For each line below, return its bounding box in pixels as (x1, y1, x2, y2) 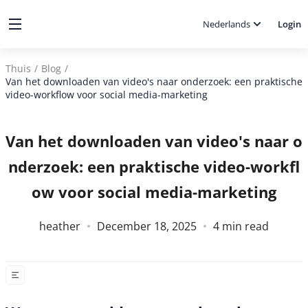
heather (39, 219, 80, 234)
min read (219, 219, 269, 234)
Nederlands (203, 18, 250, 30)
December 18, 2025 (97, 219, 197, 234)
